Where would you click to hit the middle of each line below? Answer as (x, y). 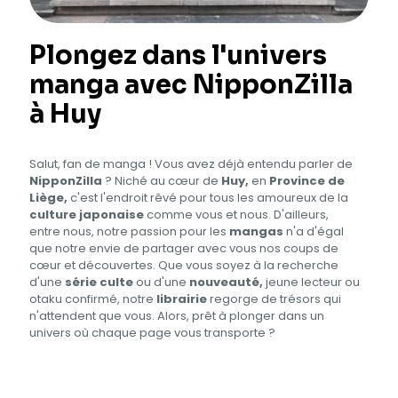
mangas (256, 231)
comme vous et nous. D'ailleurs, (236, 214)
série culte (99, 282)
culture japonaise (87, 214)
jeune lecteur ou (311, 282)
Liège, (48, 197)
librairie (182, 298)
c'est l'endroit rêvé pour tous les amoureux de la (208, 197)
